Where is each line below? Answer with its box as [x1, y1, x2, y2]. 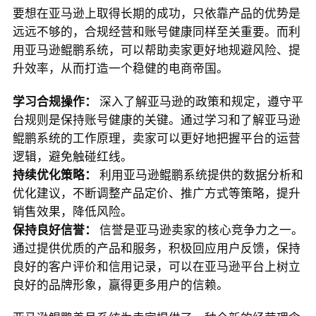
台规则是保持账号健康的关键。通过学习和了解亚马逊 [12, 111, 300, 128]
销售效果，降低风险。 [12, 203, 133, 220]
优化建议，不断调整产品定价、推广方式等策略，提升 [12, 185, 300, 202]
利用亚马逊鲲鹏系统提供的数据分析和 [96, 166, 303, 183]
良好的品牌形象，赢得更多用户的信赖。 [12, 276, 229, 293]
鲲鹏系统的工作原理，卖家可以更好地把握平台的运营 [12, 130, 300, 147]
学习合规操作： [12, 93, 97, 110]
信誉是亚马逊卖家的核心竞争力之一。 [96, 221, 303, 238]
